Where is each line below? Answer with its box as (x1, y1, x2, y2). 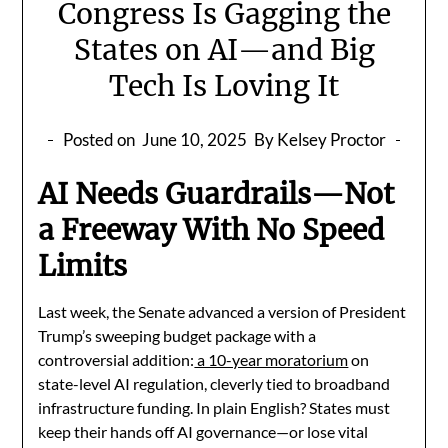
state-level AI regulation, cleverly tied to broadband (38, 374, 391, 394)
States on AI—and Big (73, 32, 375, 69)
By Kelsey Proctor (253, 129, 386, 151)
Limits (38, 248, 128, 285)
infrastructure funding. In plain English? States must (38, 398, 391, 418)
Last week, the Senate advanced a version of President (38, 302, 407, 322)
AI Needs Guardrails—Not (38, 176, 395, 213)
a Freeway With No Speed (38, 212, 385, 249)
